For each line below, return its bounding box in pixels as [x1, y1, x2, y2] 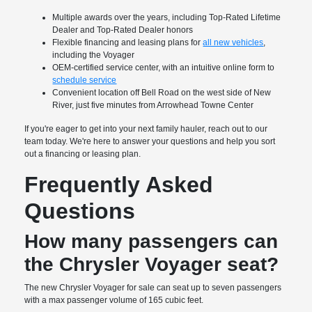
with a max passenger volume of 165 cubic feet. [24, 295, 204, 306]
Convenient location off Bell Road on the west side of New [52, 88, 272, 98]
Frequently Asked [24, 172, 214, 198]
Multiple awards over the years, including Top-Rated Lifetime [52, 13, 281, 23]
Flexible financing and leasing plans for [52, 38, 203, 48]
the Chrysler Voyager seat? [24, 253, 279, 276]
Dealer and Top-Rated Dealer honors [52, 25, 194, 36]
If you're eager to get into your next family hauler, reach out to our [24, 124, 268, 134]
